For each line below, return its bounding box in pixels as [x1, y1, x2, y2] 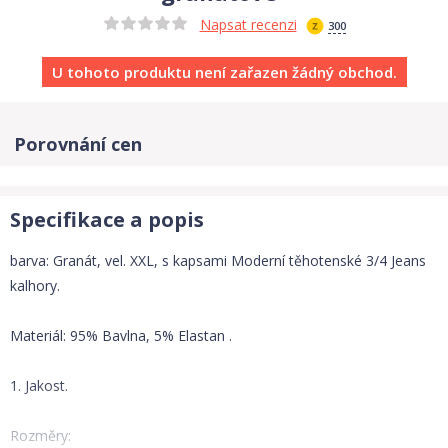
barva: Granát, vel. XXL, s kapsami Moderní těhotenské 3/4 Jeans [10, 251, 426, 270]
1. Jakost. [10, 376, 68, 395]
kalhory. [10, 276, 60, 295]
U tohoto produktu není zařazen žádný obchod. [51, 62, 397, 82]
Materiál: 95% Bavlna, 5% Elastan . [10, 326, 232, 345]
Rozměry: [10, 426, 71, 445]
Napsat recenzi [199, 15, 297, 34]
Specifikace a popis [10, 206, 204, 233]
